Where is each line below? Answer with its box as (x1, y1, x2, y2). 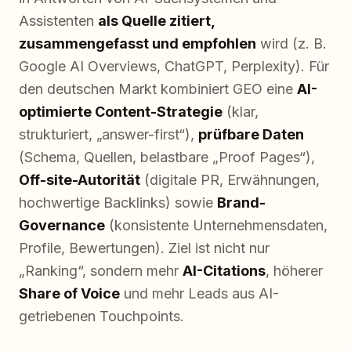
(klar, (223, 103, 259, 120)
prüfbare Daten (198, 126, 304, 143)
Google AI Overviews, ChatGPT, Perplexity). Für (19, 58, 329, 74)
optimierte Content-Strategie (19, 103, 223, 120)
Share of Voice (19, 285, 120, 302)
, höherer (266, 262, 323, 279)
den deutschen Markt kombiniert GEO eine (19, 81, 297, 97)
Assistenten (19, 13, 98, 29)
